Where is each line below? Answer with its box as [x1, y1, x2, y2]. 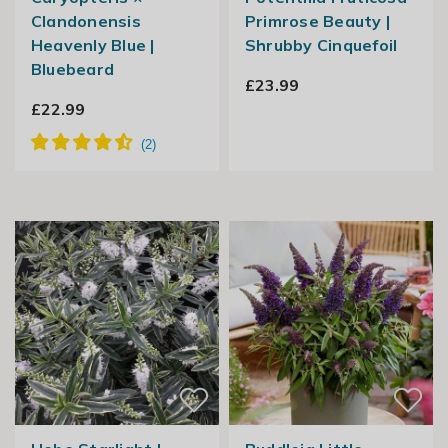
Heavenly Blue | [30, 35, 155, 56]
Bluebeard [30, 59, 115, 80]
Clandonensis [30, 11, 141, 32]
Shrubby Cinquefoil [244, 35, 398, 56]
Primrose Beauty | [244, 11, 391, 32]
